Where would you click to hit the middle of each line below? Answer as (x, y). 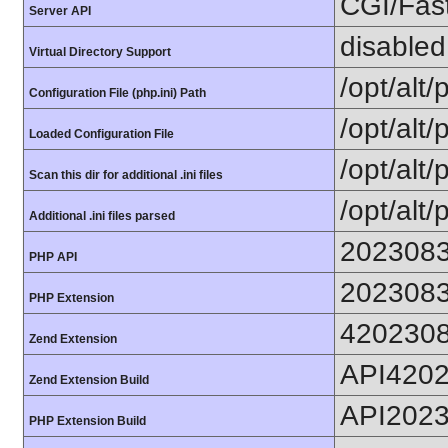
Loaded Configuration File (101, 134)
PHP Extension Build (87, 421)
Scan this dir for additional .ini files (126, 175)
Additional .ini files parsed (102, 216)
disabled (393, 46)
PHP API (53, 257)
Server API (60, 11)
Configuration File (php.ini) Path (117, 93)
